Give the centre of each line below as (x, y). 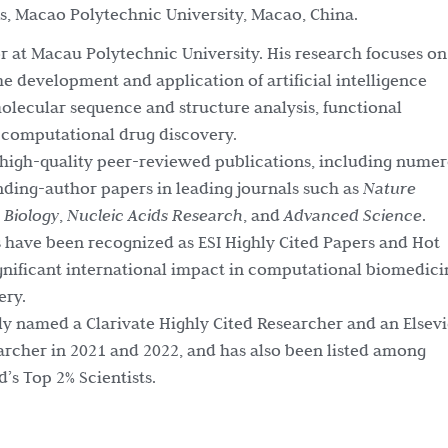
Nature (389, 188)
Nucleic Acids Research (155, 215)
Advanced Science (353, 215)
